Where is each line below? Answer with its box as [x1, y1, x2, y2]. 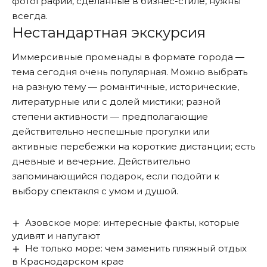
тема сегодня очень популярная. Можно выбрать [12, 66, 247, 78]
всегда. [12, 10, 48, 22]
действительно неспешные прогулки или [12, 126, 210, 138]
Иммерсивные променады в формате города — [12, 51, 244, 63]
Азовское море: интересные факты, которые [25, 217, 240, 229]
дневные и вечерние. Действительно [12, 156, 191, 167]
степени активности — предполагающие [12, 111, 208, 123]
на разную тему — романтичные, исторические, [12, 81, 239, 93]
